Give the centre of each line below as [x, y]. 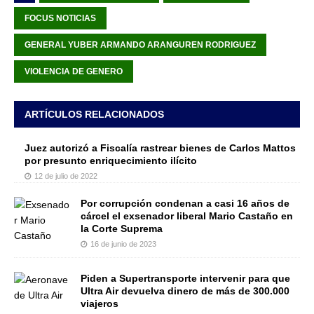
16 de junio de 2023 [123, 244]
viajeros [100, 304]
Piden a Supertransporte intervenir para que [185, 279]
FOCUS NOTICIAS [60, 19]
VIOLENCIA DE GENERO [74, 72]
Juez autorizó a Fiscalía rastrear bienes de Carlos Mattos [160, 148]
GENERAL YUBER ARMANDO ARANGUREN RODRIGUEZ [140, 45]
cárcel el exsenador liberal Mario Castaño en [187, 216]
